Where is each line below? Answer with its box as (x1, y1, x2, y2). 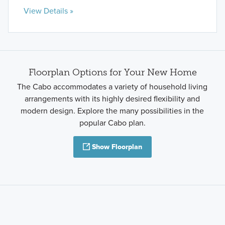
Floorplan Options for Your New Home (28, 67, 197, 78)
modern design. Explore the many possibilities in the (21, 104, 204, 117)
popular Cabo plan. (79, 117, 146, 129)
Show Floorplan (92, 141, 142, 152)
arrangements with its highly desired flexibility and (25, 92, 200, 104)
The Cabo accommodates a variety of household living (17, 80, 208, 92)
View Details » (23, 5, 73, 17)
